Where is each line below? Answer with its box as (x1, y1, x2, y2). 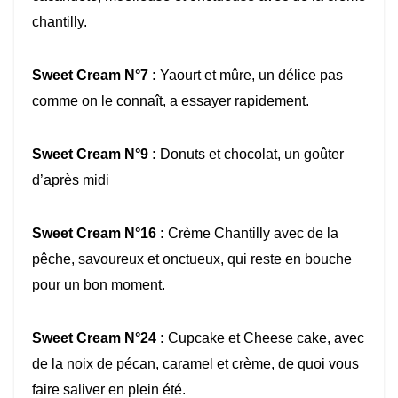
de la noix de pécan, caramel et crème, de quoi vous (32, 356, 359, 372)
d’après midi (32, 172, 109, 188)
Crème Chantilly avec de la (164, 226, 338, 242)
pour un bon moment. (32, 277, 165, 293)
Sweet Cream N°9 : (32, 147, 156, 163)
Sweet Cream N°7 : (32, 68, 156, 84)
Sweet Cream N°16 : (32, 226, 164, 242)
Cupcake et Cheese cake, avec (164, 330, 364, 346)
